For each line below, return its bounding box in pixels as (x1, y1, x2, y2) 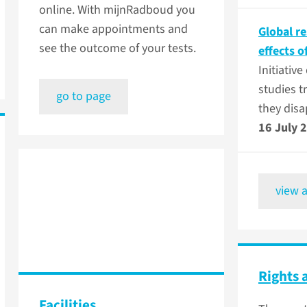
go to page (56, 88, 111, 106)
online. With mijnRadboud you (39, 1, 195, 19)
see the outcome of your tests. (39, 40, 196, 58)
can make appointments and (39, 21, 188, 38)
